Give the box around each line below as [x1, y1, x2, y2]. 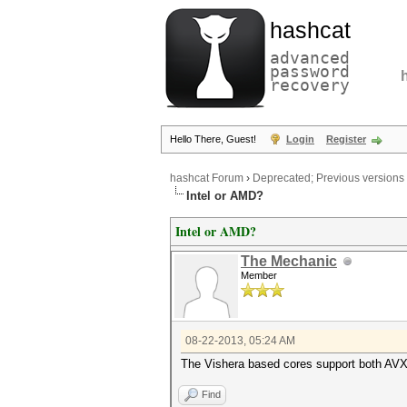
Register [326, 134, 366, 144]
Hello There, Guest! [170, 134, 259, 144]
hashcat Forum [170, 172, 243, 185]
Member [241, 270, 277, 281]
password [270, 62, 350, 81]
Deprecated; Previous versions [253, 172, 404, 185]
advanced [270, 48, 350, 67]
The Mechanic [241, 253, 337, 269]
